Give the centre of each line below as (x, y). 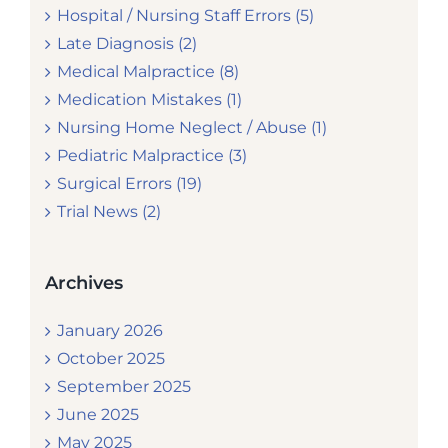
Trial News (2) (109, 212)
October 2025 (111, 358)
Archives (84, 283)
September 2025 (124, 386)
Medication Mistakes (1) (149, 100)
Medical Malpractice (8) (148, 72)
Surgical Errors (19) (129, 184)
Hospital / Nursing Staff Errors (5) (185, 16)
